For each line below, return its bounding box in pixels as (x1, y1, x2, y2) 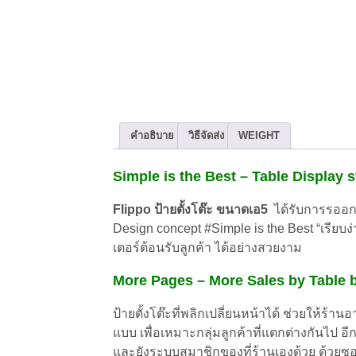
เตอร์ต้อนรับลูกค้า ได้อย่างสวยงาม (113, 240, 302, 254)
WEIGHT (238, 130, 280, 142)
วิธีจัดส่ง (188, 130, 224, 142)
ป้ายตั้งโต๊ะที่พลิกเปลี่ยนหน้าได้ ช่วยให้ (113, 306, 321, 320)
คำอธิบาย (130, 130, 174, 142)
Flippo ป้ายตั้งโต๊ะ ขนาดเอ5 (113, 202, 271, 216)
